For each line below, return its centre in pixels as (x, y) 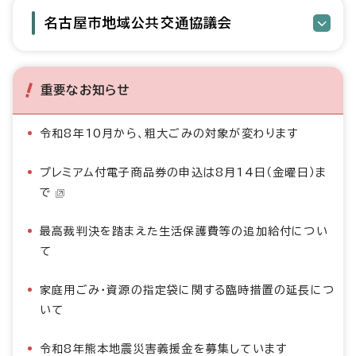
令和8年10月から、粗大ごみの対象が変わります (169, 133)
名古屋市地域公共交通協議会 (139, 23)
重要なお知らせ (85, 90)
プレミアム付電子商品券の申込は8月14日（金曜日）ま (184, 172)
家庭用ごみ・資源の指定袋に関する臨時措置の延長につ (188, 290)
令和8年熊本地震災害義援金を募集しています (164, 349)
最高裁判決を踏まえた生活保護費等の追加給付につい (184, 231)
